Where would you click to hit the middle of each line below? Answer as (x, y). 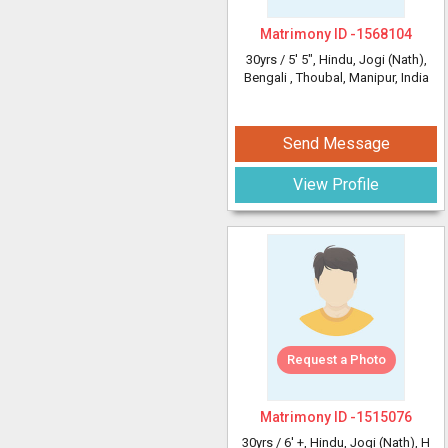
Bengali (266, 77)
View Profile (336, 184)
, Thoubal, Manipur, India (359, 77)
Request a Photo (336, 359)
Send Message (336, 143)
